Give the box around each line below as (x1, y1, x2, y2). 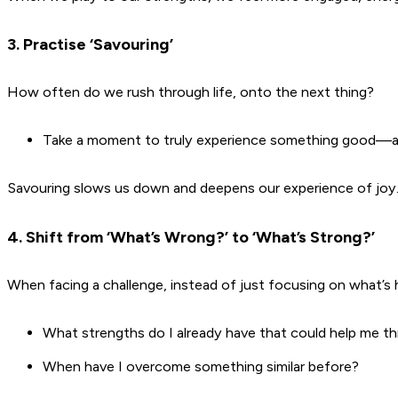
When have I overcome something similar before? (43, 358, 359, 376)
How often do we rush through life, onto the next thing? (7, 84, 374, 101)
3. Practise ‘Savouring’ (7, 34, 173, 54)
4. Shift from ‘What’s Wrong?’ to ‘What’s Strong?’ (7, 227, 375, 247)
